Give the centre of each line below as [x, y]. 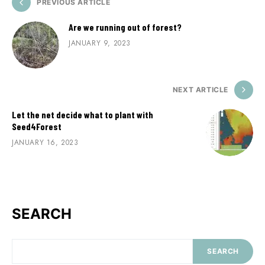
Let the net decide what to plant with [83, 115]
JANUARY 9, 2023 [100, 43]
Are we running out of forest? [125, 27]
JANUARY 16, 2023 [45, 143]
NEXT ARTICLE [200, 90]
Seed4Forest [37, 127]
